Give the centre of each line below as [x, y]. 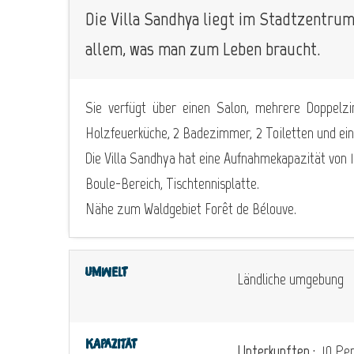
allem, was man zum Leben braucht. [203, 48]
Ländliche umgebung [290, 279]
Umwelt [106, 272]
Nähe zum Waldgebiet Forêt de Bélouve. [191, 208]
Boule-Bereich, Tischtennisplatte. [172, 183]
